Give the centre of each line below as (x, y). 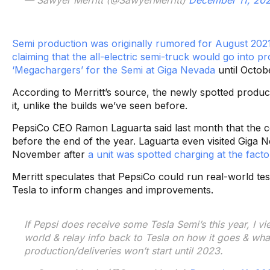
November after (50, 154)
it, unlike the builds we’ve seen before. (100, 105)
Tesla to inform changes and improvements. (113, 190)
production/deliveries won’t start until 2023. (124, 250)
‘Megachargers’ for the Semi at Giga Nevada (114, 70)
